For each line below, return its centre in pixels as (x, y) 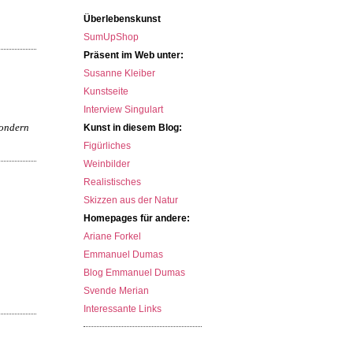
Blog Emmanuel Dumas (135, 273)
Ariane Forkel (113, 236)
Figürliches (108, 146)
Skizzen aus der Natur (131, 200)
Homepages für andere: (137, 218)
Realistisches (113, 182)
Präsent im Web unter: (134, 55)
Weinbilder (107, 164)
